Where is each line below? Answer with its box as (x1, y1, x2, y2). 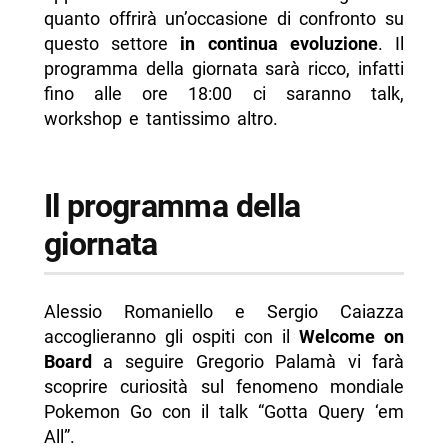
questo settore (43, 32, 169, 54)
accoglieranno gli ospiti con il (43, 326, 300, 348)
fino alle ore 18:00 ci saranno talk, (43, 82, 405, 104)
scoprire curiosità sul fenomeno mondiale (43, 376, 405, 398)
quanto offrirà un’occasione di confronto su (43, 7, 405, 29)
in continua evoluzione (168, 32, 378, 54)
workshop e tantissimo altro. (43, 107, 278, 129)
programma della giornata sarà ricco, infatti (43, 57, 405, 79)
